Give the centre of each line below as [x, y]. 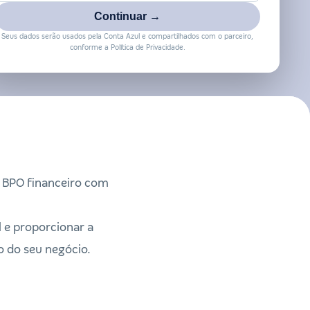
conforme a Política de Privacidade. [127, 47]
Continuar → [127, 16]
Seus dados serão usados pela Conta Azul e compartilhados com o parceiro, [127, 36]
